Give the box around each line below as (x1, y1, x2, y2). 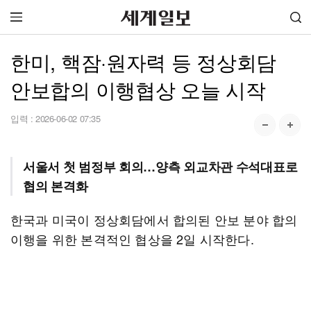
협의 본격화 (23, 177, 88, 195)
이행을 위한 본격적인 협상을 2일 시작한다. (10, 230, 254, 248)
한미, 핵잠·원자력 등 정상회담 (10, 47, 276, 76)
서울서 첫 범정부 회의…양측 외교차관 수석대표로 (23, 158, 298, 176)
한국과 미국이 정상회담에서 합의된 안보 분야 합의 (10, 210, 298, 228)
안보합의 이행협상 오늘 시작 (10, 75, 266, 103)
